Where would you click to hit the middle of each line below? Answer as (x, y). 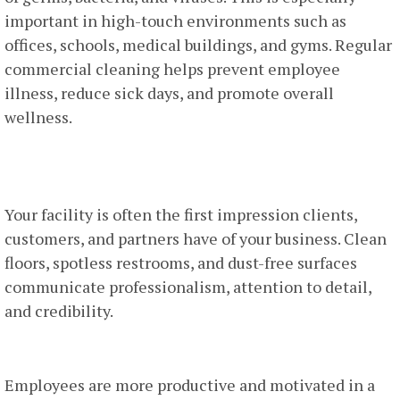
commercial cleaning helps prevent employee (172, 68)
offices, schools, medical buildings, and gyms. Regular (198, 44)
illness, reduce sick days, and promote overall (169, 92)
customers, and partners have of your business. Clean (196, 238)
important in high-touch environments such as (175, 20)
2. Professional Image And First (158, 158)
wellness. (38, 117)
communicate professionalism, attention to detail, (188, 286)
